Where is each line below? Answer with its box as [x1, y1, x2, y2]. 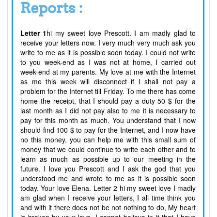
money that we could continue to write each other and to [20, 144, 196, 155]
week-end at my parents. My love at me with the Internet [20, 67, 196, 77]
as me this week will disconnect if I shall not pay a [20, 77, 196, 87]
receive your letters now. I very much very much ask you [20, 38, 196, 48]
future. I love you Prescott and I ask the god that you [20, 164, 196, 174]
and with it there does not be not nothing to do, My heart [20, 202, 196, 213]
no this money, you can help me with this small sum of [20, 135, 196, 145]
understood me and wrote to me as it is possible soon [20, 173, 196, 184]
